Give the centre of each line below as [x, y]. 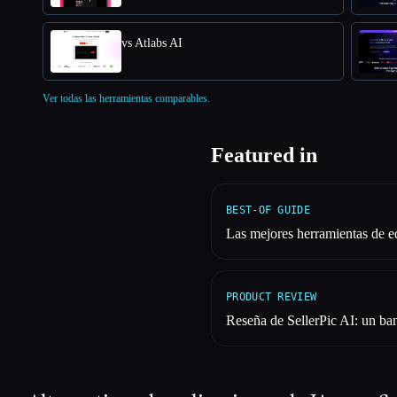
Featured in [264, 155]
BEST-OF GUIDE [268, 210]
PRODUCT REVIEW [272, 296]
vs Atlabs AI [152, 43]
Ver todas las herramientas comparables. [126, 98]
